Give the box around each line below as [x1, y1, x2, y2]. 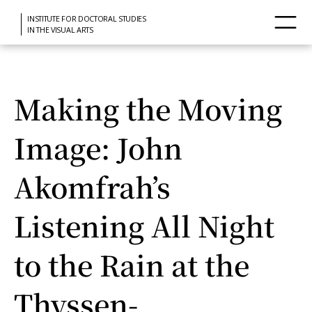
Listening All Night [14, 205, 274, 245]
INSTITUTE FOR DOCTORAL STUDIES [27, 13, 146, 24]
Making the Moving [14, 88, 282, 128]
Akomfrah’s [14, 166, 171, 206]
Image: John [14, 127, 182, 167]
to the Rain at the [14, 244, 249, 284]
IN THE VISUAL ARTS [27, 24, 93, 35]
